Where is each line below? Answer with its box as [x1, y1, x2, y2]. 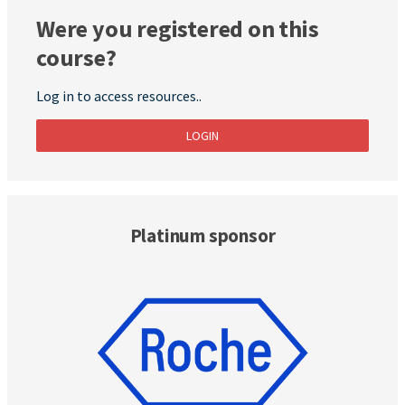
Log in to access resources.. [36, 87, 202, 106]
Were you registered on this [36, 14, 319, 44]
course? [36, 42, 117, 73]
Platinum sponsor [129, 223, 276, 249]
